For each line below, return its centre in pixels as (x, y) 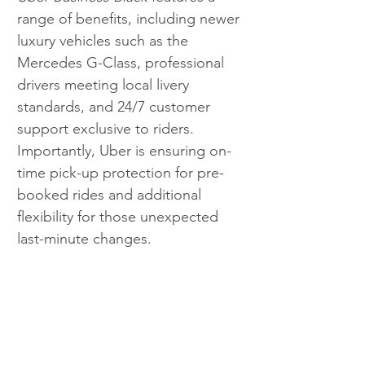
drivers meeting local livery (105, 85)
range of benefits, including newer (130, 19)
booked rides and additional (111, 195)
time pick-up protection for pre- (121, 173)
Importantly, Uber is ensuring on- (124, 151)
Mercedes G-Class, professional (123, 63)
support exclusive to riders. (108, 129)
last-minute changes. (86, 239)
